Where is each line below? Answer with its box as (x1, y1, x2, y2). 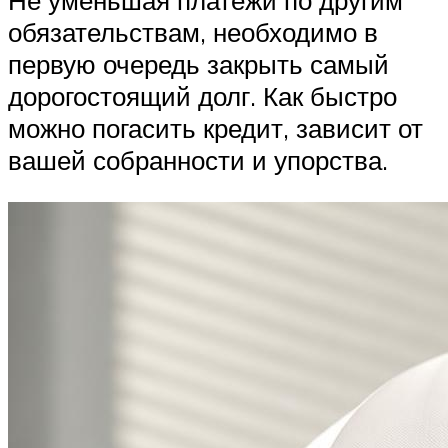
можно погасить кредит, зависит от (8, 112, 423, 145)
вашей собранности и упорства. (8, 144, 388, 177)
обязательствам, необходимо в (8, 16, 378, 49)
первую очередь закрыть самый (8, 48, 389, 81)
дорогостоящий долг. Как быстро (8, 80, 397, 113)
